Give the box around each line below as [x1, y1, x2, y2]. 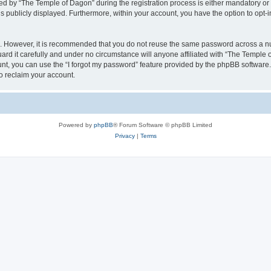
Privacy [114, 132, 135, 139]
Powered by [59, 121, 94, 128]
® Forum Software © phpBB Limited [113, 121, 212, 128]
